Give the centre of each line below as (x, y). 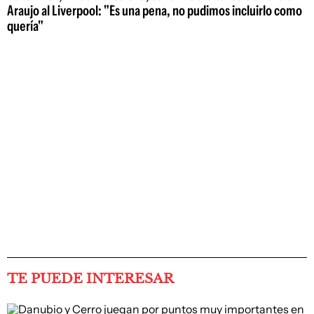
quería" (25, 26)
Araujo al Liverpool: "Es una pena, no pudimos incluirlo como (155, 10)
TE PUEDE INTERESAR (90, 278)
